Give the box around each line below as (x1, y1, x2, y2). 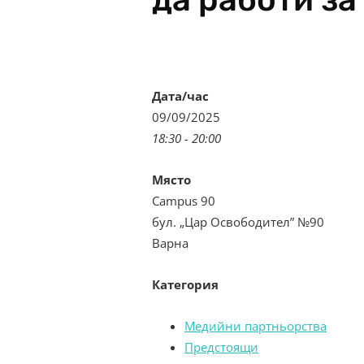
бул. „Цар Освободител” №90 (152, 214, 324, 230)
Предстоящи (184, 339, 258, 355)
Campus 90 (152, 193, 215, 209)
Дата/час (152, 88, 209, 104)
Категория (152, 276, 219, 292)
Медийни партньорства (184, 318, 327, 334)
